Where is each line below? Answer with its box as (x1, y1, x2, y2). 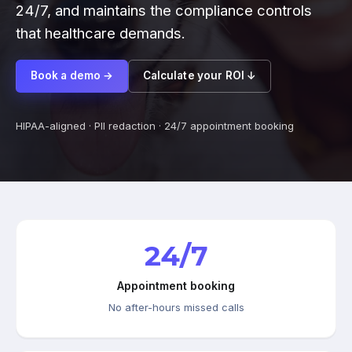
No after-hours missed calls (108, 300, 244, 313)
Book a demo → (30, 69, 114, 82)
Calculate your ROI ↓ (142, 69, 257, 82)
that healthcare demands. (16, 24, 185, 42)
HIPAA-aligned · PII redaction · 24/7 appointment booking (16, 119, 294, 132)
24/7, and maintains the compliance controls (16, 2, 312, 20)
